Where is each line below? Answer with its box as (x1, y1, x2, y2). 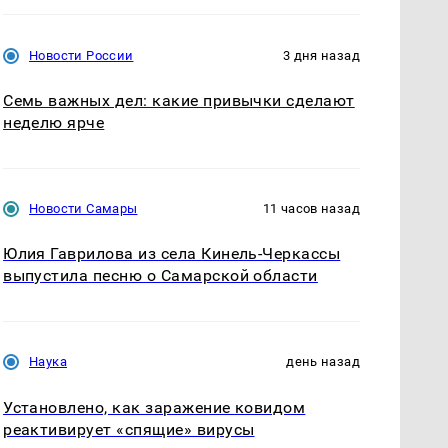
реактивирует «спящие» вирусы (3, 419, 255, 439)
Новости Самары (29, 201, 138, 217)
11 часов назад (262, 201, 360, 217)
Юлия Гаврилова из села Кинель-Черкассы (3, 244, 341, 264)
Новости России (29, 48, 134, 64)
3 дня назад (282, 48, 360, 64)
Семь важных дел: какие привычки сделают (3, 91, 355, 111)
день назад (286, 354, 360, 370)
